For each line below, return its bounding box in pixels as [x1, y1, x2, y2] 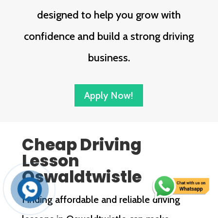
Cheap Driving [21, 133, 142, 157]
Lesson [21, 149, 79, 173]
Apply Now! [84, 90, 134, 102]
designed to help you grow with [36, 8, 181, 22]
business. [88, 51, 130, 65]
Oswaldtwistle [21, 165, 142, 189]
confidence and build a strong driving [24, 30, 194, 43]
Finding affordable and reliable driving [21, 194, 180, 206]
